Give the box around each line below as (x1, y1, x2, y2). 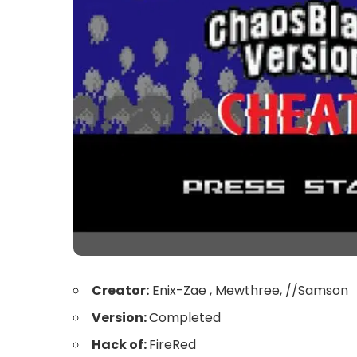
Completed (149, 308, 221, 328)
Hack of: (92, 335, 149, 355)
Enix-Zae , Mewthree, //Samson (149, 281, 348, 300)
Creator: (92, 281, 149, 300)
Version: (92, 308, 149, 328)
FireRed (149, 335, 196, 355)
